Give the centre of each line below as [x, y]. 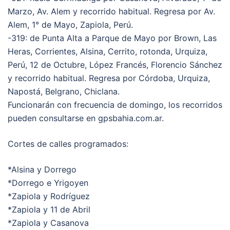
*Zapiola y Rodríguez [49, 196]
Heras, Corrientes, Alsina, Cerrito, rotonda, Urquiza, [108, 51]
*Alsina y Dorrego [42, 169]
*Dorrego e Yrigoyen [48, 183]
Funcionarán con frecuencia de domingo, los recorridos [115, 104]
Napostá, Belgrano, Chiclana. [64, 91]
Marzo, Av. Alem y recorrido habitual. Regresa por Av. [111, 11]
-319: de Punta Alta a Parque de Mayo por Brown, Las [112, 38]
